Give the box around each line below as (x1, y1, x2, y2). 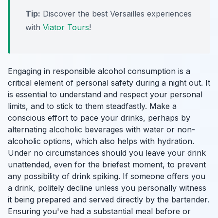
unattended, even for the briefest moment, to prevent (8, 160, 206, 169)
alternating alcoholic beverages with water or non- (8, 125, 195, 134)
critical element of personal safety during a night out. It (8, 78, 210, 88)
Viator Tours (43, 22, 89, 32)
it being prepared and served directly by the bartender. (8, 195, 209, 204)
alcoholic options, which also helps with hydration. (8, 136, 194, 146)
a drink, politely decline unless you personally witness (8, 183, 206, 193)
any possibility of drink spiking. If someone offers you (8, 171, 205, 181)
